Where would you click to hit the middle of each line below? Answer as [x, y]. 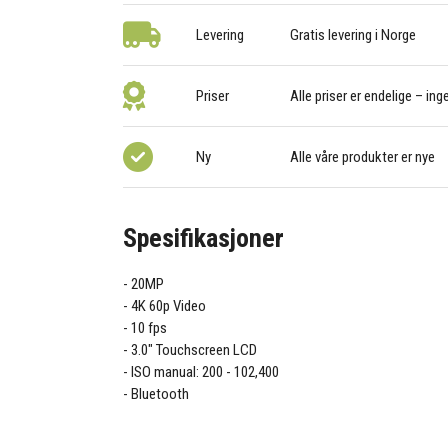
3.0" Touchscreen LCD [194, 350]
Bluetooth [160, 394]
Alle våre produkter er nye [362, 157]
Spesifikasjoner [204, 237]
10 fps [149, 328]
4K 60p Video [169, 306]
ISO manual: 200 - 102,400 [205, 372]
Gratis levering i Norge [352, 35]
